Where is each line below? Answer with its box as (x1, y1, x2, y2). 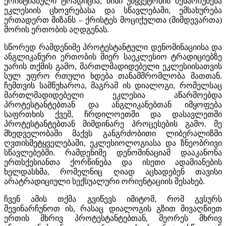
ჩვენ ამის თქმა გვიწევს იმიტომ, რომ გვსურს (4, 194, 222, 203)
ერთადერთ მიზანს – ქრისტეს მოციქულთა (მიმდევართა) (4, 15, 222, 24)
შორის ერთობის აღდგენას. (4, 25, 109, 34)
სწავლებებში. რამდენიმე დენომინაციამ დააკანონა (4, 148, 222, 157)
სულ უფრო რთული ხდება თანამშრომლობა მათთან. (4, 71, 222, 80)
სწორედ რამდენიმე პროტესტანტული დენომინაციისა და (4, 42, 222, 51)
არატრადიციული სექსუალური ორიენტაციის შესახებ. (4, 177, 205, 186)
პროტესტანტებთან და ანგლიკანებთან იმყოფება (4, 100, 222, 109)
